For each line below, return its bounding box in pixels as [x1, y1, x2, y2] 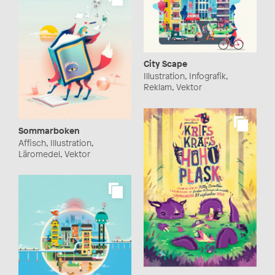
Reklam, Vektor [144, 81, 202, 93]
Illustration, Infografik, [144, 70, 228, 82]
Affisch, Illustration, [18, 136, 93, 149]
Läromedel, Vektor [18, 147, 90, 160]
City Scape [144, 58, 187, 70]
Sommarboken [18, 124, 80, 136]
